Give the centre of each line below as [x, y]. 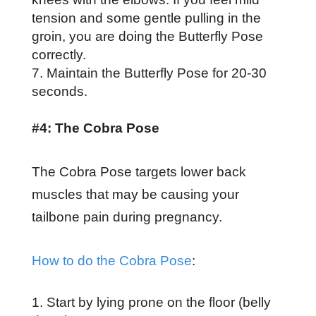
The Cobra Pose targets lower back [139, 171]
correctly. [60, 54]
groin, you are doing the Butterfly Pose [147, 36]
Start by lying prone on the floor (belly [158, 302]
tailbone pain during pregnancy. [128, 217]
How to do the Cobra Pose [111, 260]
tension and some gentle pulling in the [146, 18]
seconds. [59, 91]
